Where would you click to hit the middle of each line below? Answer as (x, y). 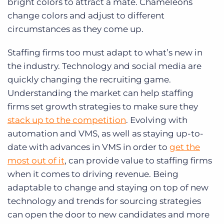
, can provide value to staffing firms (138, 161)
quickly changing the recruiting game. (89, 80)
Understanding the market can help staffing (100, 93)
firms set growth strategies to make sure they (103, 107)
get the (185, 147)
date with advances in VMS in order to (88, 147)
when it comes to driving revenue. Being (93, 174)
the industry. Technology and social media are (104, 66)
